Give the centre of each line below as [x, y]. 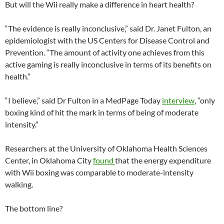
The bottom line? [34, 208]
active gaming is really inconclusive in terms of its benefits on [108, 64]
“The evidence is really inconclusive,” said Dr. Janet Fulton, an [108, 28]
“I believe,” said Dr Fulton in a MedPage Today [83, 100]
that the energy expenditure [163, 160]
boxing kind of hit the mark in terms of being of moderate [102, 112]
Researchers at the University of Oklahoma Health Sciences [106, 148]
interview [178, 100]
